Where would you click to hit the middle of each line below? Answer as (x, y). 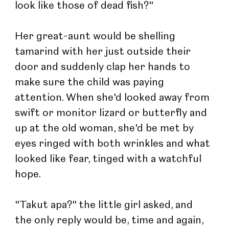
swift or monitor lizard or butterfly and (112, 113)
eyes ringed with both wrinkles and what (114, 144)
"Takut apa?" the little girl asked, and (105, 205)
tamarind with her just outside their (104, 52)
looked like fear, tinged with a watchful (110, 159)
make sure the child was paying (91, 83)
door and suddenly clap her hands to (104, 67)
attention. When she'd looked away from (114, 98)
